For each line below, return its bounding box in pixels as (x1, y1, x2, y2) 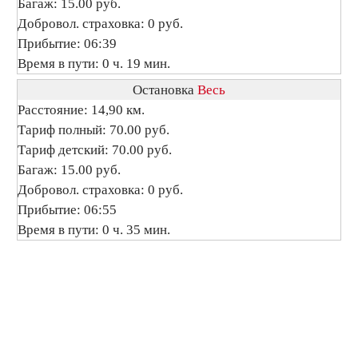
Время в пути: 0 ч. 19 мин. (18, 56, 170, 71)
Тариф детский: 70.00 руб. (18, 142, 172, 157)
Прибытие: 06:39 (18, 36, 117, 51)
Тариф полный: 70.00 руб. (18, 122, 169, 137)
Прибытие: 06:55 (18, 202, 117, 217)
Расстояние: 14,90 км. (18, 102, 145, 117)
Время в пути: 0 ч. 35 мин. (18, 222, 170, 237)
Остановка (133, 82, 197, 97)
